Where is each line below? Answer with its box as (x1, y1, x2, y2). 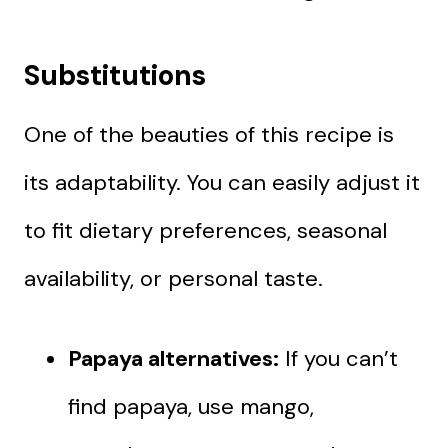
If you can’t (279, 343, 398, 373)
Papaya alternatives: (68, 343, 279, 373)
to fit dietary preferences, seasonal (24, 215, 387, 245)
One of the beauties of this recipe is (24, 119, 394, 149)
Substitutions (24, 56, 206, 94)
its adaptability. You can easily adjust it (24, 167, 420, 197)
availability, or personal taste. (24, 263, 323, 293)
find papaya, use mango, (68, 391, 314, 421)
